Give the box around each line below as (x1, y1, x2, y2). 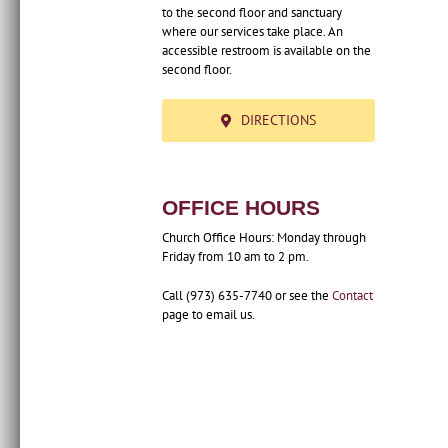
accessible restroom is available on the (162, 42, 371, 60)
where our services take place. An (162, 23, 343, 41)
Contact (332, 286, 373, 304)
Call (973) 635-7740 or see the (162, 286, 332, 304)
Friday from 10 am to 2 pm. (162, 247, 309, 265)
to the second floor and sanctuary (162, 4, 342, 22)
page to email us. (162, 305, 255, 323)
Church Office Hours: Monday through (162, 228, 366, 246)
